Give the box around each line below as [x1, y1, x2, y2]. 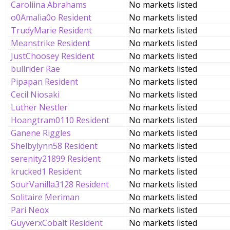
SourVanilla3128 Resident [11, 179, 109, 190]
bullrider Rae [11, 63, 60, 74]
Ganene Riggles [11, 127, 71, 139]
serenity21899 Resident [11, 153, 101, 164]
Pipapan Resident [11, 76, 78, 87]
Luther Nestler [11, 102, 68, 113]
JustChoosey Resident [11, 50, 94, 62]
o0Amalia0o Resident [11, 12, 91, 23]
